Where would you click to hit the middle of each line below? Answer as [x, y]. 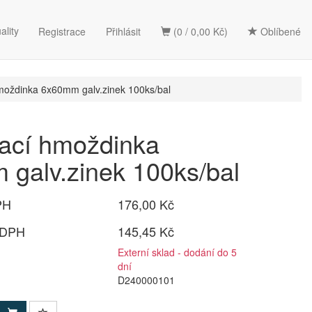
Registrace [62, 31]
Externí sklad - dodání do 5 [177, 252]
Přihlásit [123, 31]
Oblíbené [279, 31]
